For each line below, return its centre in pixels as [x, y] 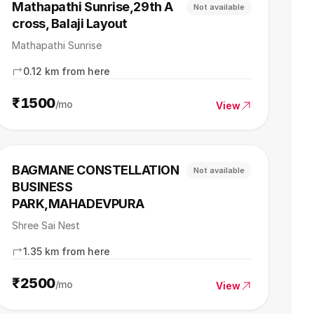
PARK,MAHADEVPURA [78, 204]
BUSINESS [42, 187]
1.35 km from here [67, 251]
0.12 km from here [67, 71]
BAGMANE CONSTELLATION [96, 170]
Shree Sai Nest [46, 225]
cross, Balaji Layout [70, 23]
